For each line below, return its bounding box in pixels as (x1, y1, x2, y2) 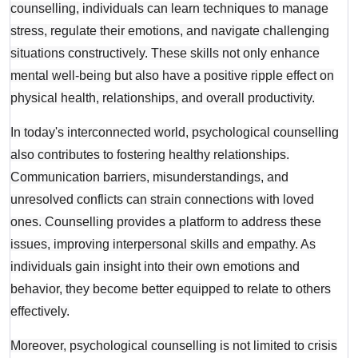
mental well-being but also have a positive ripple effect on (10, 69, 335, 83)
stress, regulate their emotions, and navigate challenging (10, 24, 330, 38)
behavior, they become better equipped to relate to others (10, 282, 332, 296)
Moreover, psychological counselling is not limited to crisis (10, 339, 338, 353)
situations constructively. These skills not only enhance (10, 46, 320, 61)
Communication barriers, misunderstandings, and (10, 170, 289, 185)
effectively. (10, 304, 70, 319)
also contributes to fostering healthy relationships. (10, 148, 290, 162)
